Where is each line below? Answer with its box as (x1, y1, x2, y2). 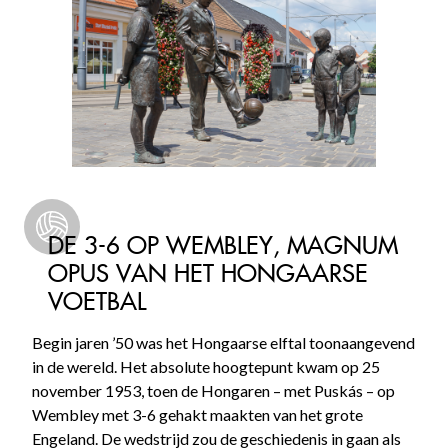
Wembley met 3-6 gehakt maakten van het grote (32, 404, 363, 424)
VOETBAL (48, 285, 146, 316)
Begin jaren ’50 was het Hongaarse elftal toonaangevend (32, 332, 415, 352)
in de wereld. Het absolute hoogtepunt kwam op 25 (32, 356, 380, 376)
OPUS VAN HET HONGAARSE (48, 257, 368, 288)
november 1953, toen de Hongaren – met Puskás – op (32, 380, 395, 400)
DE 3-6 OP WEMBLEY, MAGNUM (48, 229, 398, 260)
